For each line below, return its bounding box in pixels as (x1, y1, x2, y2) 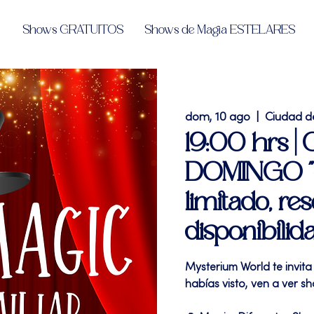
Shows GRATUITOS (22, 23, 123, 37)
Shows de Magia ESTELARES (144, 23, 295, 37)
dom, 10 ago (185, 112, 250, 123)
